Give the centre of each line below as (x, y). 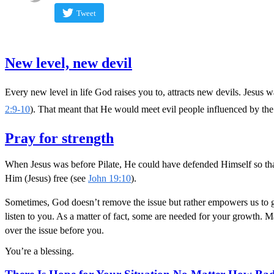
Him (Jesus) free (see (46, 178)
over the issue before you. (54, 230)
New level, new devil (68, 63)
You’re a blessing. (39, 251)
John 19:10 (109, 178)
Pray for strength (59, 138)
